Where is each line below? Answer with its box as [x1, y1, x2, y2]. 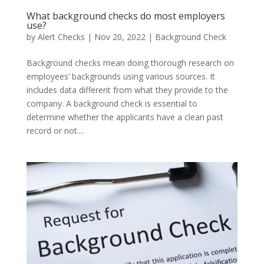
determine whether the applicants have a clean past [26, 111, 223, 123]
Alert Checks [37, 31, 85, 42]
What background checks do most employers [26, 9, 225, 22]
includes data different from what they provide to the [26, 84, 228, 95]
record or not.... [26, 124, 84, 136]
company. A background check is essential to [26, 97, 197, 109]
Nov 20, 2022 [94, 31, 146, 42]
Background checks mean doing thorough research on [26, 57, 234, 68]
